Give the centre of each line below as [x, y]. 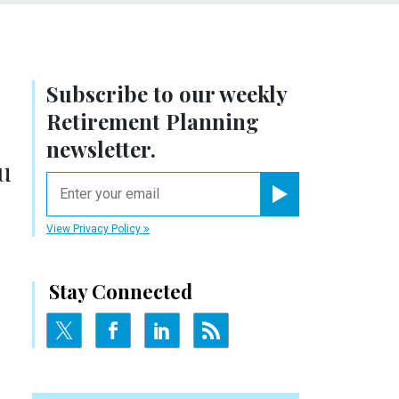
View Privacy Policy [95, 228]
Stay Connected [121, 291]
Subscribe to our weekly [167, 93]
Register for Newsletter [326, 208]
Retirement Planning [153, 121]
